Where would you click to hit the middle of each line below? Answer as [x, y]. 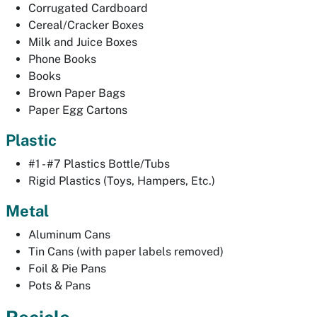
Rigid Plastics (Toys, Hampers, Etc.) [122, 180]
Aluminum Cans [69, 234]
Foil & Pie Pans [67, 268]
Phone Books [62, 59]
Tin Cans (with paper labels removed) [127, 251]
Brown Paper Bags [77, 93]
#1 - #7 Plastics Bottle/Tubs [99, 163]
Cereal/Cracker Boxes [86, 25]
